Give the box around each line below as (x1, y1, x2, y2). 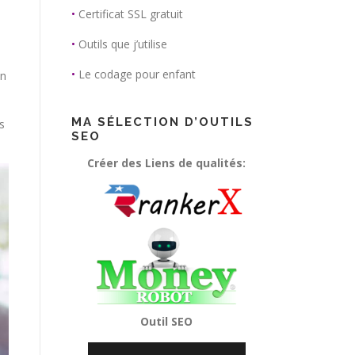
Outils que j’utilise (78, 36, 167, 52)
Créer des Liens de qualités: (87, 155, 246, 170)
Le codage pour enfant (78, 67, 196, 82)
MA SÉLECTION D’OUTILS (71, 115, 254, 129)
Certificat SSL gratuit (78, 6, 183, 21)
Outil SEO (140, 314, 193, 330)
